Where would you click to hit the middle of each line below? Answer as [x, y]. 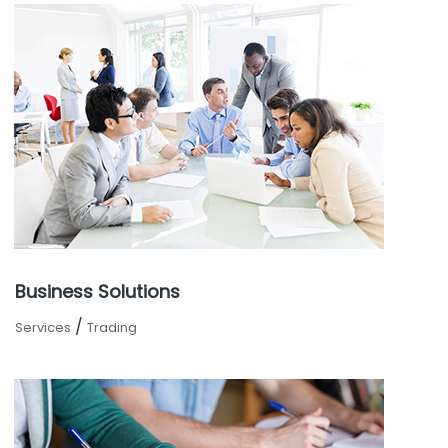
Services [43, 327]
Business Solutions [97, 291]
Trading [112, 327]
